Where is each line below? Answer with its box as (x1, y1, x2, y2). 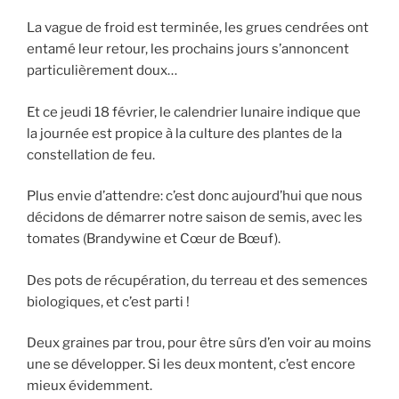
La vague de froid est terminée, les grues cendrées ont (27, 20, 369, 37)
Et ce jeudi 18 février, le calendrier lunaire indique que (27, 103, 361, 120)
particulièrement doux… (27, 62, 177, 79)
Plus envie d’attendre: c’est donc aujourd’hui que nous (27, 188, 362, 205)
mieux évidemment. (27, 378, 152, 395)
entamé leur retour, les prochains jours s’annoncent (27, 41, 349, 58)
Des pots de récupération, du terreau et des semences (27, 272, 368, 289)
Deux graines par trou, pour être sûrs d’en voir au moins (27, 335, 371, 352)
